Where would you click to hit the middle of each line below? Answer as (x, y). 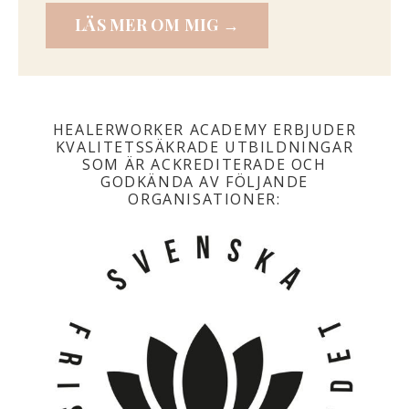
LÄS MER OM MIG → (157, 25)
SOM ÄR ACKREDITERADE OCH (204, 164)
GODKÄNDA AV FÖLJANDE (204, 181)
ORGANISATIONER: (204, 199)
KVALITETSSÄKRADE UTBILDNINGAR (204, 147)
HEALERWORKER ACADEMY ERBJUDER (204, 129)
